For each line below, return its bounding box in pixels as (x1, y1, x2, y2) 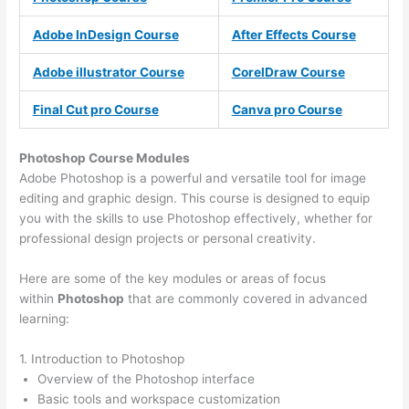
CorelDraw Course (231, 65, 345, 80)
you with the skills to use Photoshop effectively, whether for (19, 210, 373, 225)
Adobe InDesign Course (32, 27, 179, 43)
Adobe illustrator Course (32, 65, 184, 80)
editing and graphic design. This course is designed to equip (19, 190, 371, 205)
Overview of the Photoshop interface (37, 371, 256, 386)
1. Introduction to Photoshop (19, 351, 185, 366)
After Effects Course (231, 27, 356, 43)
